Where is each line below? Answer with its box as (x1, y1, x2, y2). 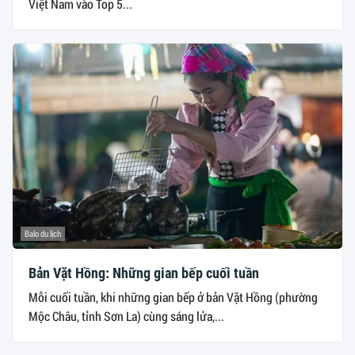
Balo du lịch (25, 227, 61, 240)
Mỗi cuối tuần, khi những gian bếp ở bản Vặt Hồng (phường (29, 288, 318, 306)
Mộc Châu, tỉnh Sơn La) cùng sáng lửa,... (29, 307, 224, 325)
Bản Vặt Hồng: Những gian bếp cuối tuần (29, 265, 259, 282)
